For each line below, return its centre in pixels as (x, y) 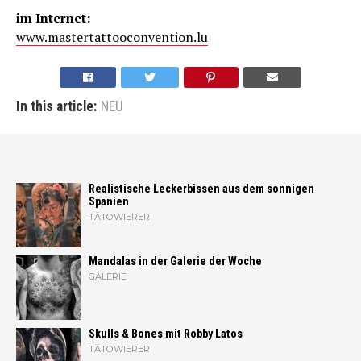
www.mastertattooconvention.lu (112, 37)
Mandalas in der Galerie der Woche (175, 262)
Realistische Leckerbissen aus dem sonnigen (201, 189)
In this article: (56, 107)
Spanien (109, 202)
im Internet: (53, 18)
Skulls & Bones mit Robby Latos (166, 334)
